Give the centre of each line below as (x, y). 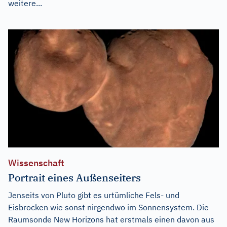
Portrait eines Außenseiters (74, 178)
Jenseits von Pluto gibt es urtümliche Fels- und (94, 195)
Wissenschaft (36, 163)
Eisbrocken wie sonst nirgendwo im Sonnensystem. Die (108, 207)
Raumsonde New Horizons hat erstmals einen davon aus (111, 220)
